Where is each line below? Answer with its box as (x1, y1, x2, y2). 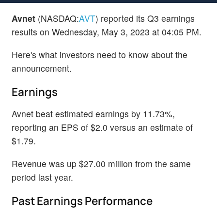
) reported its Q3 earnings (95, 12, 195, 24)
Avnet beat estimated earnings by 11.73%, (12, 107, 175, 120)
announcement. (12, 62, 72, 74)
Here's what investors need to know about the (12, 48, 187, 61)
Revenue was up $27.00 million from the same (12, 157, 191, 170)
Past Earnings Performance (12, 193, 153, 209)
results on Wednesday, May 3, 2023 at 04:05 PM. (12, 25, 201, 38)
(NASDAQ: (35, 12, 79, 24)
